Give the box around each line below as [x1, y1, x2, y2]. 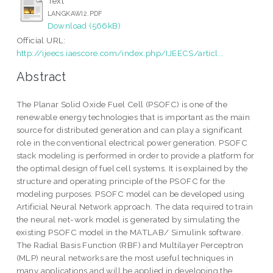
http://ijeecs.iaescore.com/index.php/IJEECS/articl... [16, 48, 224, 58]
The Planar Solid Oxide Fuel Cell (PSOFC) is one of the [16, 99, 228, 110]
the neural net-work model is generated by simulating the [16, 214, 240, 225]
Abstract [16, 69, 66, 85]
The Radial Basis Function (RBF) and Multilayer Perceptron [16, 240, 244, 250]
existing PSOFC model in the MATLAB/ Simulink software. [16, 227, 244, 238]
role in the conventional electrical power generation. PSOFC [16, 138, 248, 148]
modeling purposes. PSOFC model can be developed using [16, 189, 245, 199]
